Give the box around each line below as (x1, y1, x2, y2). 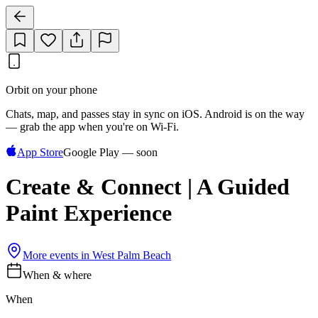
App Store (17, 146, 63, 158)
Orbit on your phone (6, 84, 97, 96)
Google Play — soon (63, 146, 158, 158)
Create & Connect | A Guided (6, 174, 290, 200)
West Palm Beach (92, 248, 171, 261)
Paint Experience (6, 200, 172, 226)
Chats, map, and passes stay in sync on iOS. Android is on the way (6, 108, 305, 120)
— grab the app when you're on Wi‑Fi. (6, 121, 179, 133)
